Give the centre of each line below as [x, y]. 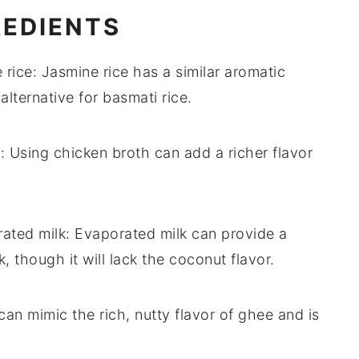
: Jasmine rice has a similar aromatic [159, 72]
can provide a [237, 234]
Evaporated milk [131, 234]
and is [296, 315]
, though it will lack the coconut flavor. [140, 260]
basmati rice [145, 98]
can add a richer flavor [231, 153]
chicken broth [101, 153]
